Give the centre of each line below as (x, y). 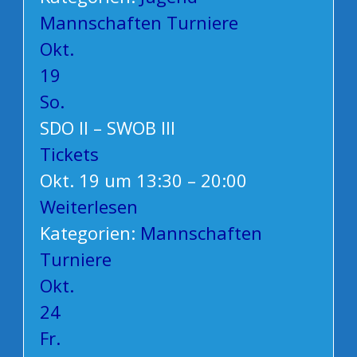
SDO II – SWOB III (107, 128)
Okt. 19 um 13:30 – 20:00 (143, 180)
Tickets (69, 154)
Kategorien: (90, 233)
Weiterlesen (88, 207)
